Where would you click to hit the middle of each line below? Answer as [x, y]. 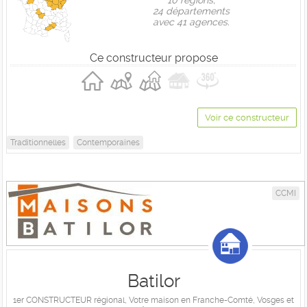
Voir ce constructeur [247, 118]
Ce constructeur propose [153, 58]
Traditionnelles [38, 143]
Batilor [153, 281]
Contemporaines [108, 143]
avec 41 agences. [191, 22]
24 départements [191, 11]
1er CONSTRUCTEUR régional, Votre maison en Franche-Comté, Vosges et [153, 300]
